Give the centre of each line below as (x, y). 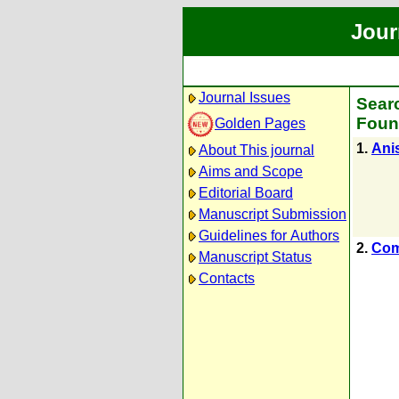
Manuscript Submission (273, 214)
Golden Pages (260, 123)
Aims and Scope (251, 171)
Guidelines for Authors (269, 236)
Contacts (227, 278)
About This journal (256, 150)
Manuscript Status (255, 257)
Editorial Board (246, 193)
